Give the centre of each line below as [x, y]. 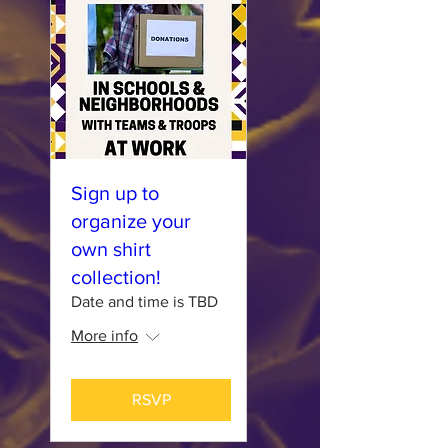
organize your [131, 221]
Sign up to [115, 193]
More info [104, 335]
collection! [116, 277]
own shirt [111, 249]
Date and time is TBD [144, 301]
